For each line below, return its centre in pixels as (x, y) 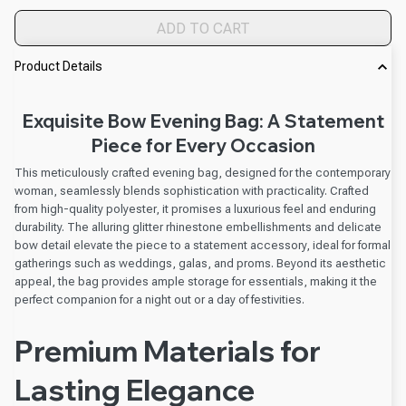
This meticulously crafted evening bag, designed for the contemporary (203, 172)
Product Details (58, 67)
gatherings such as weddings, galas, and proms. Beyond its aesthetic (200, 263)
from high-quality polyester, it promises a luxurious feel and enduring (195, 208)
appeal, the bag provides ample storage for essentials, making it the (196, 281)
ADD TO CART (203, 28)
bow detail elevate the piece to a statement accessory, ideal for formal (203, 245)
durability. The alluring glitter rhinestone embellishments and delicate (198, 227)
